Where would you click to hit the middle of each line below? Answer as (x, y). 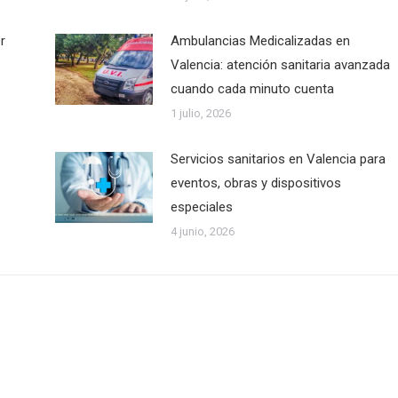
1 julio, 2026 (200, 113)
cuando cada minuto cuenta (252, 89)
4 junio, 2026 (202, 231)
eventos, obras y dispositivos (255, 183)
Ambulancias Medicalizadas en (260, 41)
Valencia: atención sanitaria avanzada (280, 65)
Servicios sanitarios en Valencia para (278, 159)
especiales (201, 207)
